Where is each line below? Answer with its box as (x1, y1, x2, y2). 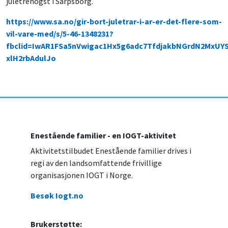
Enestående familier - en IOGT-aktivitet (31, 130, 176, 141)
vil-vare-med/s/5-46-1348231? (6, 28, 113, 39)
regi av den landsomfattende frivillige (31, 158, 162, 168)
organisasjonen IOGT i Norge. (31, 170, 133, 181)
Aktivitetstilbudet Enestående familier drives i (31, 146, 191, 156)
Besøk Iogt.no (31, 190, 83, 201)
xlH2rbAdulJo (6, 53, 56, 64)
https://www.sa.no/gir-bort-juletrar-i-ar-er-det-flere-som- (6, 16, 222, 27)
